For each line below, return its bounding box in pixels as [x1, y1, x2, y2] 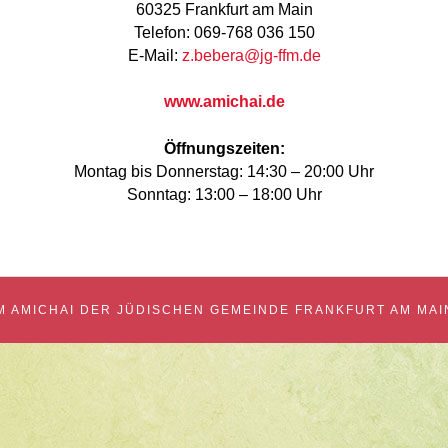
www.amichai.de [163, 93, 285, 111]
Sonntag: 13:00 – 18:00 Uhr [126, 185, 322, 203]
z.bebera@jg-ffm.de [181, 46, 321, 64]
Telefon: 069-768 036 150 [133, 23, 315, 41]
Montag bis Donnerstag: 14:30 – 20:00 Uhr [74, 162, 374, 180]
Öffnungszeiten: [163, 139, 285, 157]
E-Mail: [127, 46, 182, 64]
